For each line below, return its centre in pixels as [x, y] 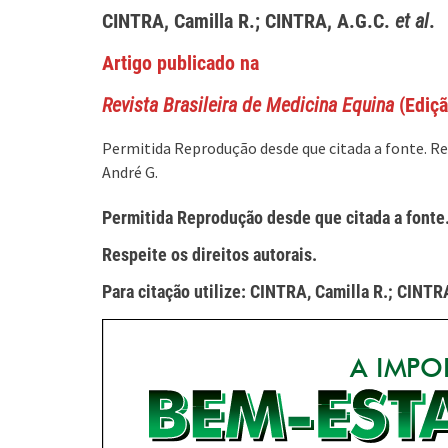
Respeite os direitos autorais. [209, 254]
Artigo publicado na [180, 63]
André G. [130, 172]
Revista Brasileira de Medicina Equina [248, 105]
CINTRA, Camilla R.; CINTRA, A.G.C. [248, 21]
